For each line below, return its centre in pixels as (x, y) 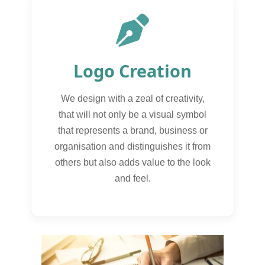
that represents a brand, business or (132, 130)
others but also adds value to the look (132, 162)
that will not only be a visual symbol (132, 114)
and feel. (132, 178)
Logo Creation (132, 70)
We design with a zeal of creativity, (132, 98)
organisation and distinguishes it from (132, 146)
